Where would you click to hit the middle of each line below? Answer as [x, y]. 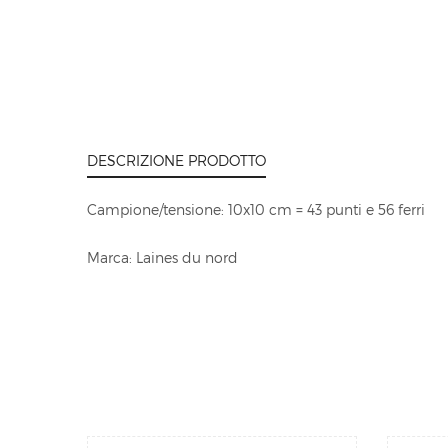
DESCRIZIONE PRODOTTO [176, 161]
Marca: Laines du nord [162, 258]
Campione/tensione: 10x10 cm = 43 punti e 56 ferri [256, 210]
